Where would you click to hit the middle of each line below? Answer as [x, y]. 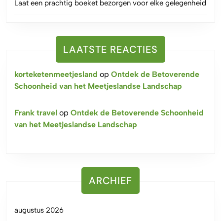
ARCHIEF [110, 180]
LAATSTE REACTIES [110, 49]
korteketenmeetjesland [56, 74]
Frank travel [36, 112]
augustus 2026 [39, 210]
